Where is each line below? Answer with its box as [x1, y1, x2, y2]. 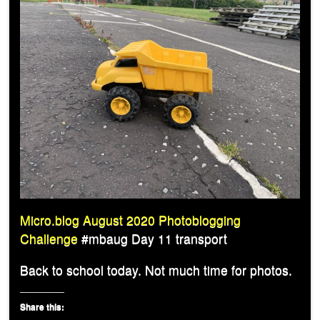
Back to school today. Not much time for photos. [20, 261, 292, 279]
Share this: [20, 299, 64, 313]
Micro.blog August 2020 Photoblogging [20, 211, 241, 229]
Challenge [20, 229, 78, 248]
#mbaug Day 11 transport [78, 229, 227, 248]
